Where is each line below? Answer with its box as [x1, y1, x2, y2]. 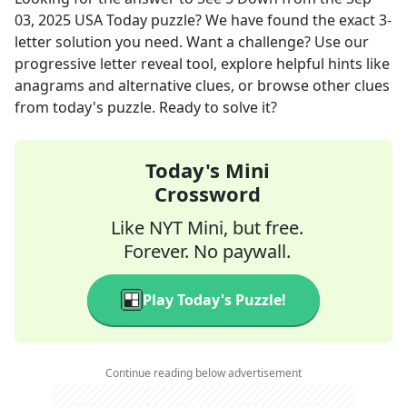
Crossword [154, 180, 261, 207]
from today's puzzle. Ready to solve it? [15, 97, 277, 117]
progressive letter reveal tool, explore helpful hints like [15, 54, 390, 74]
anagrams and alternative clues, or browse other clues [15, 75, 390, 95]
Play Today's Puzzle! [143, 290, 286, 310]
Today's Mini [144, 156, 270, 184]
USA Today [74, 10, 147, 30]
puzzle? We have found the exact [147, 10, 379, 30]
